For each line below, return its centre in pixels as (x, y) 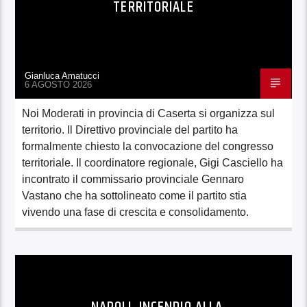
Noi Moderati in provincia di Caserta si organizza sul (149, 113)
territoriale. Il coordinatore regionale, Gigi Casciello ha (153, 162)
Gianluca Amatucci (63, 75)
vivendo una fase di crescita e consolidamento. (136, 212)
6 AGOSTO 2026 (59, 84)
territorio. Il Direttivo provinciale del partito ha (130, 130)
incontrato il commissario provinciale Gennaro (133, 179)
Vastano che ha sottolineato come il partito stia (135, 195)
